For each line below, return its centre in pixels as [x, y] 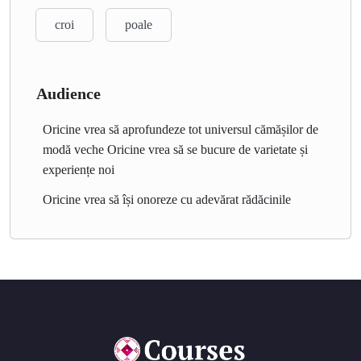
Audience [68, 93]
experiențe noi [79, 170]
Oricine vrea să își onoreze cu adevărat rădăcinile [167, 199]
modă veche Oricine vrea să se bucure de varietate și [175, 149]
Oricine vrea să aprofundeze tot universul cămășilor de [180, 129]
